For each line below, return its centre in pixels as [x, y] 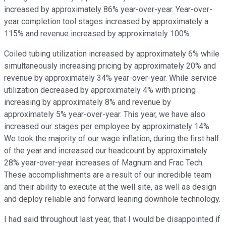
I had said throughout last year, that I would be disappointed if [112, 219]
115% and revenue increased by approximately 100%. [98, 34]
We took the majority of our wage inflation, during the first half [112, 139]
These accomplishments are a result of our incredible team [108, 175]
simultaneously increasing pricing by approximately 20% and [110, 66]
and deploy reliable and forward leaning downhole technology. [112, 199]
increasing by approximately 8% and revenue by [88, 102]
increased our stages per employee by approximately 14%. [107, 127]
